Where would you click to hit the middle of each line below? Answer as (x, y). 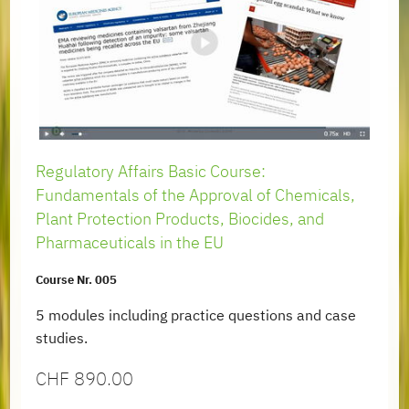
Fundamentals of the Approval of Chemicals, (196, 194)
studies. (62, 338)
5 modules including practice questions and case (196, 315)
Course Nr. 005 (77, 280)
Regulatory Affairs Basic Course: (151, 171)
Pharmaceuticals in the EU (130, 242)
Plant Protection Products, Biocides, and (180, 218)
